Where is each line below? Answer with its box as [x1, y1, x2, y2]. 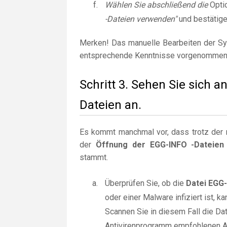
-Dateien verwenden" [105, 14, 177, 24]
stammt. [80, 153, 108, 162]
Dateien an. [80, 98, 141, 112]
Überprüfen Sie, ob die [105, 178, 186, 188]
